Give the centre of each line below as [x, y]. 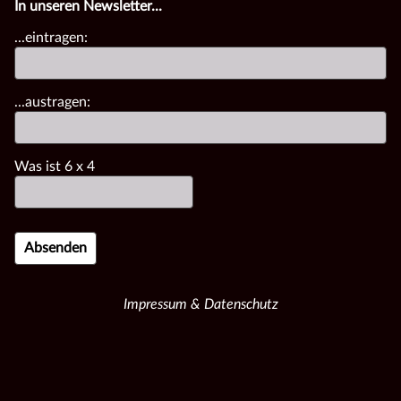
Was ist [39, 166]
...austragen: [52, 102]
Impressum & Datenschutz [200, 304]
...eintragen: [51, 37]
